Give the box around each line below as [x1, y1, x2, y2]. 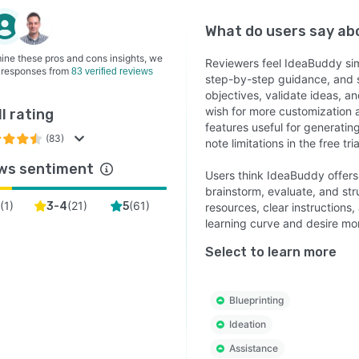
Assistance [228, 342, 278, 354]
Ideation [228, 318, 266, 330]
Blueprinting [228, 294, 284, 306]
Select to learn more [204, 244, 337, 260]
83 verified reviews [71, 66, 153, 77]
